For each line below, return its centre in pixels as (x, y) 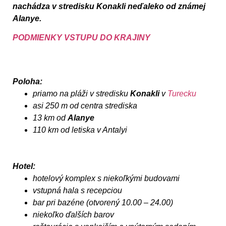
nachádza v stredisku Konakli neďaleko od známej (109, 6)
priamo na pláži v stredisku (81, 93)
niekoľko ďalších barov (73, 214)
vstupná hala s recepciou (77, 190)
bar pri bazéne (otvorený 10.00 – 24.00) (103, 202)
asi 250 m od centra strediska (85, 105)
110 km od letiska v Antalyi (80, 130)
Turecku (182, 93)
